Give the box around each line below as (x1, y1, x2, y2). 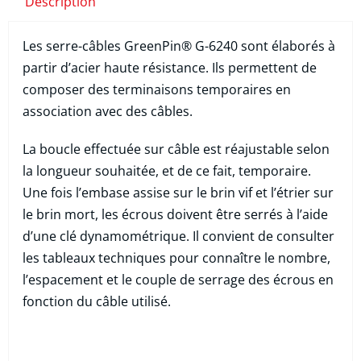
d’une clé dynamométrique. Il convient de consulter (23, 227, 335, 246)
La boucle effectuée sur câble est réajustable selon (23, 140, 330, 159)
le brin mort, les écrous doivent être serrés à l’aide (23, 205, 329, 224)
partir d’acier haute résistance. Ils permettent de (23, 59, 317, 77)
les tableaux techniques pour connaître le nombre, (23, 249, 331, 268)
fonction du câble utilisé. (23, 293, 172, 311)
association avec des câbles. (23, 102, 193, 121)
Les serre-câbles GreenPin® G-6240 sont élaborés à (23, 37, 336, 56)
